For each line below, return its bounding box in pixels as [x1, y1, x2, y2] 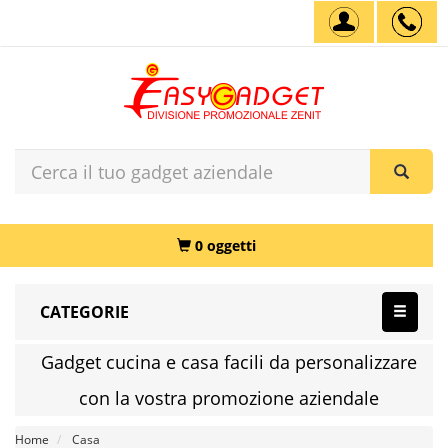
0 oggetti [195, 236, 256, 255]
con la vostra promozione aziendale [79, 386, 379, 410]
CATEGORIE [40, 301, 129, 323]
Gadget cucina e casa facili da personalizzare [41, 350, 417, 374]
